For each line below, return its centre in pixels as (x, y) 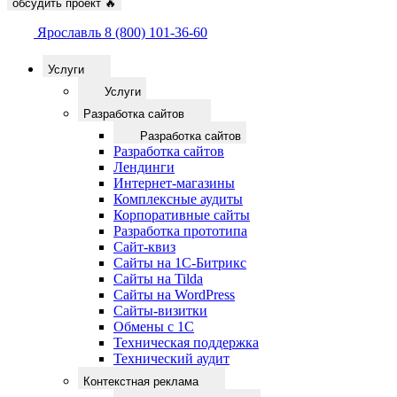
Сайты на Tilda (158, 279)
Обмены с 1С (154, 327)
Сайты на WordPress (174, 295)
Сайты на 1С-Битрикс (180, 263)
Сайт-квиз (144, 247)
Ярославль (69, 32)
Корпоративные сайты (182, 215)
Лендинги (144, 167)
